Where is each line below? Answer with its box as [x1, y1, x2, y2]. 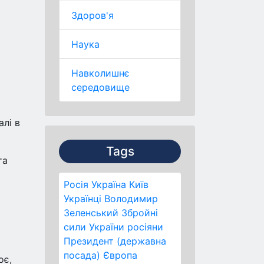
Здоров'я [71, 9, 114, 21]
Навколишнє [71, 67, 130, 79]
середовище [71, 81, 130, 93]
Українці [64, 193, 101, 204]
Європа [103, 249, 137, 261]
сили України [64, 221, 124, 233]
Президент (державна [64, 235, 166, 247]
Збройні [121, 207, 158, 219]
